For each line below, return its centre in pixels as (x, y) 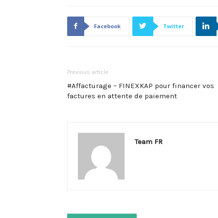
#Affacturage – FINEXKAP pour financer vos (141, 85)
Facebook (107, 26)
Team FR (149, 141)
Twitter (173, 26)
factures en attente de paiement (122, 96)
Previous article (88, 72)
